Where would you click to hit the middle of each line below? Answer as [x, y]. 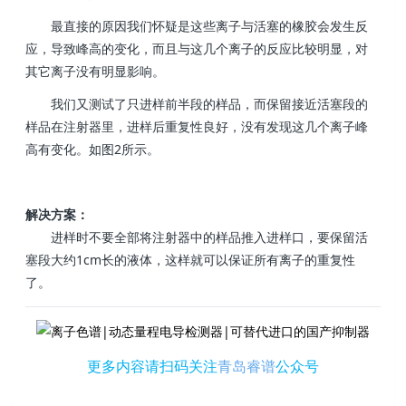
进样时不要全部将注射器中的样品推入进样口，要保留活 [210, 237]
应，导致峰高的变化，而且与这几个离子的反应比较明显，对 [197, 48]
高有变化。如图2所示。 [93, 150]
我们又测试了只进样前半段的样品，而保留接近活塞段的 [210, 104]
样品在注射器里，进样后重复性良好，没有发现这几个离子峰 [197, 127]
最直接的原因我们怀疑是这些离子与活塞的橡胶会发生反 [210, 25]
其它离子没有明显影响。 [96, 71]
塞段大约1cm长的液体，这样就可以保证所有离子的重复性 [191, 260]
